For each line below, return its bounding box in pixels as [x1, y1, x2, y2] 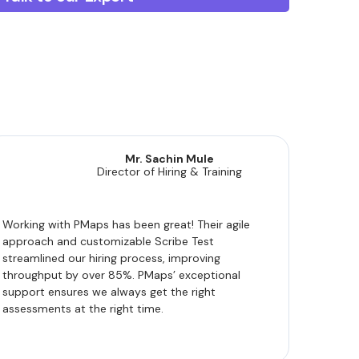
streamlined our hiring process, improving [2, 251, 220, 265]
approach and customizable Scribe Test [2, 234, 214, 248]
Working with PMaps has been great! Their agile [2, 217, 250, 232]
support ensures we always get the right [2, 284, 216, 299]
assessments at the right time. [2, 301, 163, 316]
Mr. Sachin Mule [124, 151, 214, 166]
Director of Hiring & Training [96, 164, 242, 179]
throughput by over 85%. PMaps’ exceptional [2, 268, 240, 282]
